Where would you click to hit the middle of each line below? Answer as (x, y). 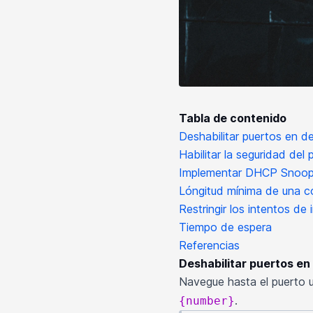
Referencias (209, 245)
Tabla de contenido (233, 118)
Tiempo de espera (225, 227)
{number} (207, 300)
